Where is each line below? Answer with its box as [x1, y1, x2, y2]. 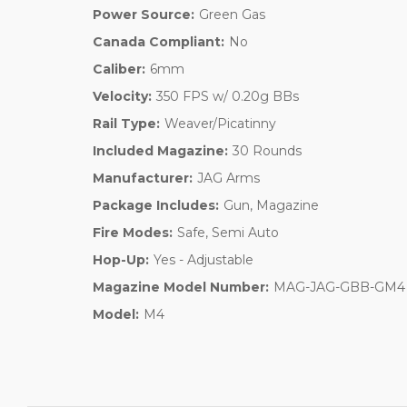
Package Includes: [93, 196, 219, 213]
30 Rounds [232, 142, 302, 159]
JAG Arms [196, 169, 260, 186]
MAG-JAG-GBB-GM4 [273, 278, 405, 295]
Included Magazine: [93, 142, 228, 159]
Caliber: [93, 60, 145, 77]
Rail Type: [93, 114, 160, 132]
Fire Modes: [93, 223, 173, 241]
